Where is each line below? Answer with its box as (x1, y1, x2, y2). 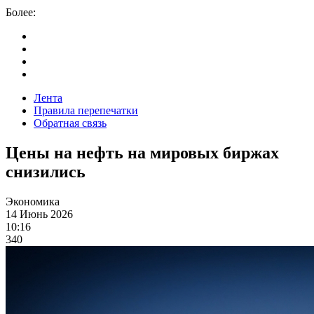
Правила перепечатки (34, 104, 138, 116)
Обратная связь (34, 117, 107, 129)
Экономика (6, 195, 60, 207)
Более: (6, 6, 36, 18)
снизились (6, 162, 86, 181)
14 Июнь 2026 (6, 207, 73, 220)
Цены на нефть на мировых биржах (6, 143, 279, 162)
